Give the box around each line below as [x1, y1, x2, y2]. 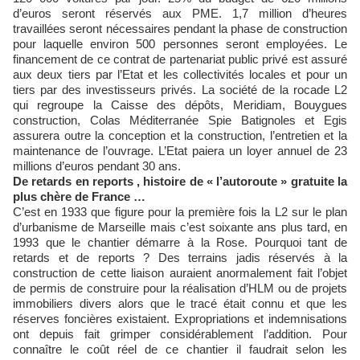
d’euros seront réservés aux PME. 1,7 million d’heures [13, 6, 347, 21]
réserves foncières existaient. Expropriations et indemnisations [13, 312, 347, 326]
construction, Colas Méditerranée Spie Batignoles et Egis [13, 113, 347, 128]
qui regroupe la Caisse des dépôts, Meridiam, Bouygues [13, 98, 347, 112]
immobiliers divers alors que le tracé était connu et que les [13, 297, 347, 311]
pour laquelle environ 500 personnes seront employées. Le [13, 37, 347, 51]
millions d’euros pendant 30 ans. [13, 159, 181, 174]
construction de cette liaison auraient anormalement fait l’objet [13, 266, 347, 280]
